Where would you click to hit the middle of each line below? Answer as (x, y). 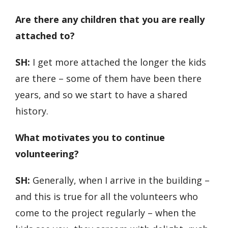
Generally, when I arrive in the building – (121, 180)
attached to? (46, 36)
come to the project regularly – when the (106, 213)
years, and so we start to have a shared (101, 95)
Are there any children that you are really (110, 20)
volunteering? (47, 154)
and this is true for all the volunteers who (107, 197)
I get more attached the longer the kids (118, 62)
